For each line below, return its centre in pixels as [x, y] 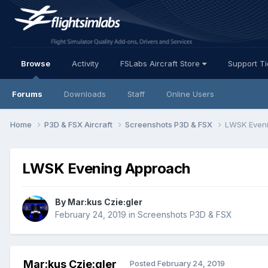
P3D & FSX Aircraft [79, 124]
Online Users [190, 94]
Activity [85, 63]
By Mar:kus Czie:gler [99, 202]
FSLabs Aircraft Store [161, 63]
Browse [36, 63]
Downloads [85, 94]
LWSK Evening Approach [106, 168]
